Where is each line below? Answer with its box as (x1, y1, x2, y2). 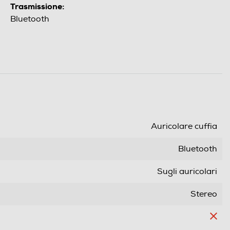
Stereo (190, 189, 217, 200)
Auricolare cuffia (151, 121, 217, 132)
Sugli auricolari (157, 166, 217, 177)
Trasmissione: (10, 1, 64, 12)
